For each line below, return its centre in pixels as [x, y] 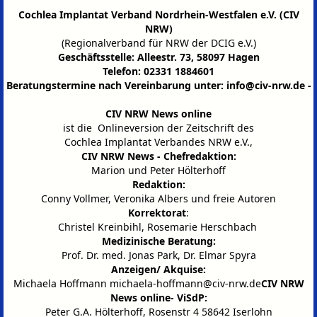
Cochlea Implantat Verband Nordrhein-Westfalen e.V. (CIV [158, 15]
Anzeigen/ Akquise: [158, 270]
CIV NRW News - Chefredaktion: [158, 156]
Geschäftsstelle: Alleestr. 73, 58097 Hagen [158, 57]
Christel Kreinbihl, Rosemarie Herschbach [158, 227]
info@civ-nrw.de [265, 86]
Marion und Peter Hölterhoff [158, 171]
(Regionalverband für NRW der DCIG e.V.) [158, 43]
